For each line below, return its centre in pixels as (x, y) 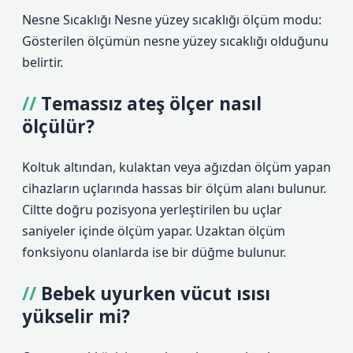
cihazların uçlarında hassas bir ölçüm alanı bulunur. (174, 188)
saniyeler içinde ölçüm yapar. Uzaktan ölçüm (154, 231)
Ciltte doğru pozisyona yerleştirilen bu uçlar (152, 210)
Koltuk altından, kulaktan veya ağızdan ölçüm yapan (176, 167)
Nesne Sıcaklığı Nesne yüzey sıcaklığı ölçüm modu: (172, 20)
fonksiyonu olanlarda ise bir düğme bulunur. (154, 252)
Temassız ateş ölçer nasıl (151, 104)
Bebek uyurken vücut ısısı (156, 294)
